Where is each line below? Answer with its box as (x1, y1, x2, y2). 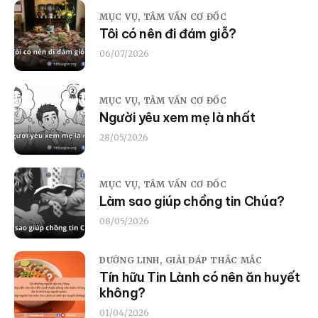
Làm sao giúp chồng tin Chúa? (99, 193, 285, 210)
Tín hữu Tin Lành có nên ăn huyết (99, 269, 300, 286)
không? (99, 285, 146, 302)
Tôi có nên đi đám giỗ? (99, 26, 237, 43)
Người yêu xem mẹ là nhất (99, 109, 256, 126)
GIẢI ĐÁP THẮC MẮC (165, 255, 263, 266)
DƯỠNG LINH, (99, 255, 165, 266)
